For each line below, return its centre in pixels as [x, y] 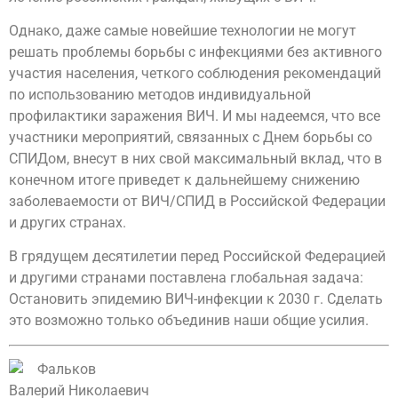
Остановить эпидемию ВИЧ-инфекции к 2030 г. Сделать [196, 299]
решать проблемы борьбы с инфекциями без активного [195, 52]
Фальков [67, 370]
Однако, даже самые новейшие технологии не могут [183, 30]
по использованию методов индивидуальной [160, 94]
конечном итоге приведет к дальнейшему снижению [184, 179]
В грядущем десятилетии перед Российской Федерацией [197, 257]
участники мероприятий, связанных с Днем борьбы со [191, 137]
